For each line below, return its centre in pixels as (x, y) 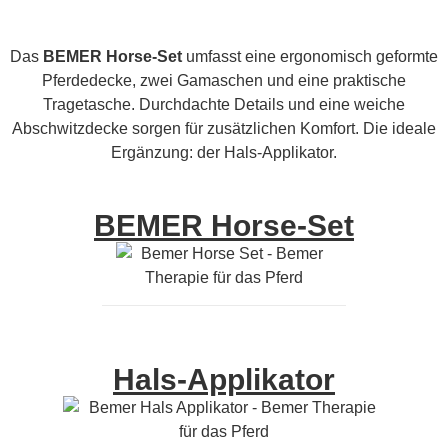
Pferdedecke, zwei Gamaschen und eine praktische (224, 80)
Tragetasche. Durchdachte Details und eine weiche (224, 104)
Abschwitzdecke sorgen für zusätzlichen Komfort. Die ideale (224, 128)
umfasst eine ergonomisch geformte (310, 56)
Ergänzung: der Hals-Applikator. (224, 152)
